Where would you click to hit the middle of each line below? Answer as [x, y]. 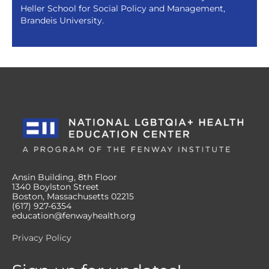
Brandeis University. [62, 20]
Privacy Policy [42, 237]
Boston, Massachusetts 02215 [73, 197]
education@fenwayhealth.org [74, 216]
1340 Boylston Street [56, 187]
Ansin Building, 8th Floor [65, 177]
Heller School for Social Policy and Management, [122, 8]
